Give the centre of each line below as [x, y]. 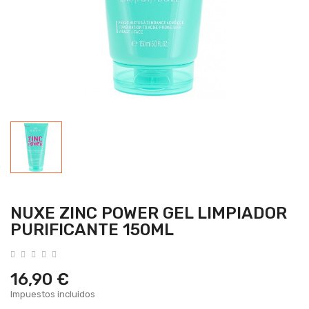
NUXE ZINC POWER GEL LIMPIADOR [149, 213]
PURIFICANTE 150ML [92, 229]
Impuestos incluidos [53, 294]
